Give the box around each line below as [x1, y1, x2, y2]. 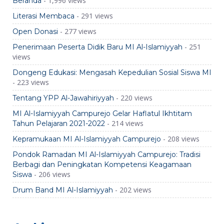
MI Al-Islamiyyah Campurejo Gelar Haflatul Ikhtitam [12, 109, 192, 118]
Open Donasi [12, 27, 58, 36]
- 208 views [161, 134, 199, 143]
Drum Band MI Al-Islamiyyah [12, 185, 113, 194]
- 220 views [114, 93, 152, 102]
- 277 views [58, 26, 96, 36]
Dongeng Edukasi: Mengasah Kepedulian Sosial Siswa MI [12, 68, 211, 77]
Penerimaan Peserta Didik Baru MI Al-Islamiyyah [12, 42, 182, 51]
